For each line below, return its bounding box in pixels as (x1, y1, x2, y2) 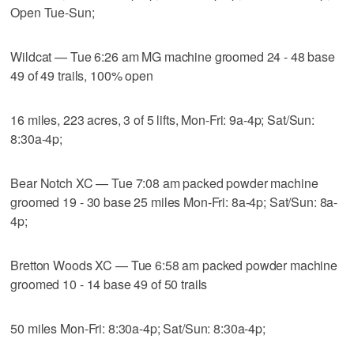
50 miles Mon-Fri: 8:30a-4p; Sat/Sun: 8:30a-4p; (10, 318, 265, 337)
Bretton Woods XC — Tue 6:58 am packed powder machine (10, 255, 338, 274)
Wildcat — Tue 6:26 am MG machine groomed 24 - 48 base (10, 47, 335, 66)
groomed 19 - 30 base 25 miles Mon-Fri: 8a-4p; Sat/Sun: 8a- (10, 192, 338, 211)
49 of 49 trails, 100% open (10, 66, 153, 85)
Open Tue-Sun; (10, 2, 95, 21)
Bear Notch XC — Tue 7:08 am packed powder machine (10, 173, 318, 192)
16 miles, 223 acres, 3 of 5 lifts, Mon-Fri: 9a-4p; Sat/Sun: (10, 110, 315, 129)
